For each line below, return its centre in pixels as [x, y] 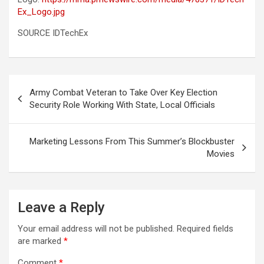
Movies [221, 154]
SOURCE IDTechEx [53, 33]
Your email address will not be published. [96, 229]
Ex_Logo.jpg [41, 12]
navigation [43, 103]
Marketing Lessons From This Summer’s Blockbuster [132, 142]
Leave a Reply [61, 208]
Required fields [205, 229]
